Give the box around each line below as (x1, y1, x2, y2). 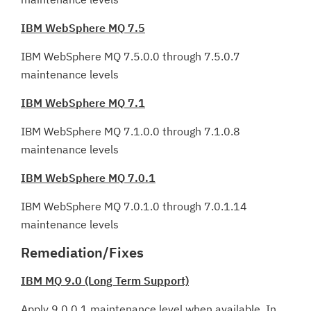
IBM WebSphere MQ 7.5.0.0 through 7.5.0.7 (21, 49, 240, 63)
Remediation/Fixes (21, 243, 144, 262)
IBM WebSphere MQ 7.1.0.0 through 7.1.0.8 (21, 124, 240, 138)
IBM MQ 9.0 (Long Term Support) (21, 274, 189, 287)
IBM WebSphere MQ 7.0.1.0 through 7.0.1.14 (21, 199, 247, 213)
